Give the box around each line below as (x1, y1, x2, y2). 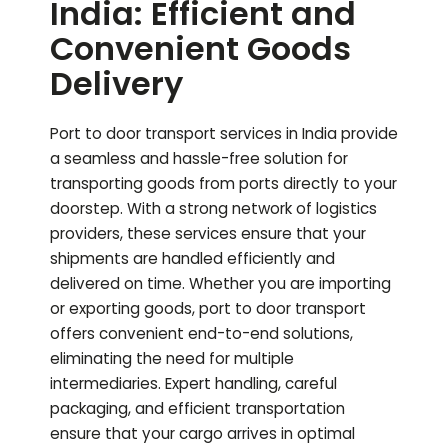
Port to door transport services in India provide (50, 123, 398, 145)
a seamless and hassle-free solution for (50, 148, 348, 170)
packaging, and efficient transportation (50, 398, 345, 420)
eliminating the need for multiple (50, 348, 294, 370)
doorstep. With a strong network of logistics (50, 198, 377, 220)
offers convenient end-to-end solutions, (50, 323, 353, 345)
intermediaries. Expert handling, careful (50, 373, 337, 395)
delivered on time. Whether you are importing (50, 273, 391, 295)
